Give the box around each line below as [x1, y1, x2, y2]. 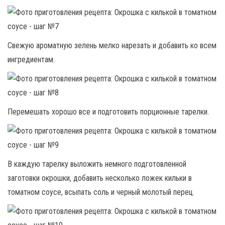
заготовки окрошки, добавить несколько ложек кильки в [8, 173, 192, 183]
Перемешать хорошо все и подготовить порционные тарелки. [8, 106, 209, 117]
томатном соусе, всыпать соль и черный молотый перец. [8, 187, 194, 197]
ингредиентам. [8, 54, 55, 64]
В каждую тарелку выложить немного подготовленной [8, 159, 186, 169]
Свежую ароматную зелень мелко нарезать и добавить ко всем [8, 40, 216, 50]
